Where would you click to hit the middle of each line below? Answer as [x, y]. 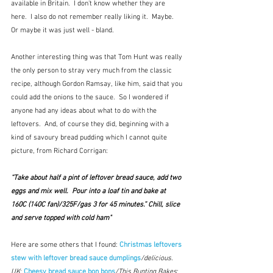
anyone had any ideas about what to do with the [85, 111]
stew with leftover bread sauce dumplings [76, 259]
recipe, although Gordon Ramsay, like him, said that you [97, 84]
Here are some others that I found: [65, 245]
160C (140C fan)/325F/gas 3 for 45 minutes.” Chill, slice [96, 205]
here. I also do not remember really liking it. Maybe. [94, 17]
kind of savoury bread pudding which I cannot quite [90, 138]
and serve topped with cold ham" [61, 218]
